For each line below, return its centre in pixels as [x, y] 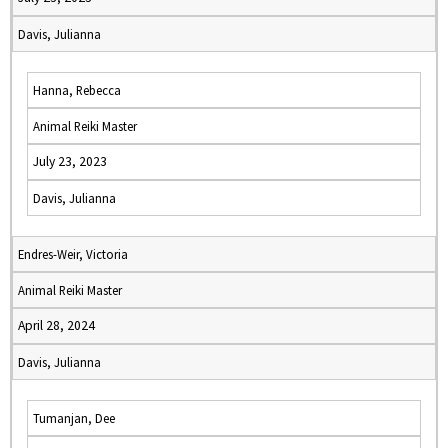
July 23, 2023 [70, 161]
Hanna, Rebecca [77, 90]
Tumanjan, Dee [74, 418]
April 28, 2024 [56, 325]
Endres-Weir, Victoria [73, 254]
